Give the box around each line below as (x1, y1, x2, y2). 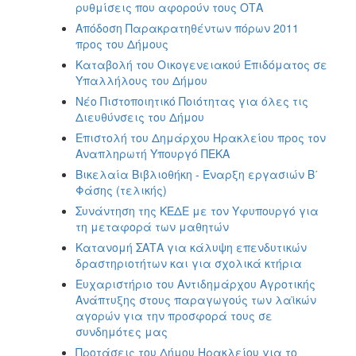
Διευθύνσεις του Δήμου (75, 108, 204, 125)
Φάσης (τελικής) (75, 181, 167, 198)
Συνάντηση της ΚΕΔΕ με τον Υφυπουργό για (75, 202, 319, 219)
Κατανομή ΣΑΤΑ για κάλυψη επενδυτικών (75, 238, 307, 255)
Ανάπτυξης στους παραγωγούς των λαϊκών (75, 291, 316, 308)
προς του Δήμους (75, 35, 168, 52)
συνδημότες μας (75, 323, 168, 339)
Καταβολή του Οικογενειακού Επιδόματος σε (75, 56, 327, 72)
